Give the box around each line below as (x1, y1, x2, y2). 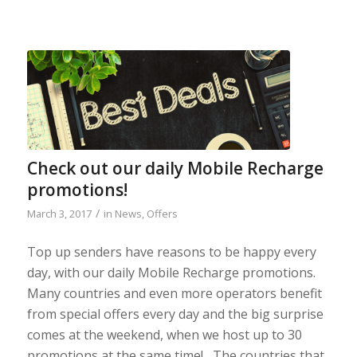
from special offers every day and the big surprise (26, 304, 324, 323)
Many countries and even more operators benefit (26, 284, 322, 302)
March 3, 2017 (26, 206, 92, 222)
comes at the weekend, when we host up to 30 (26, 325, 302, 343)
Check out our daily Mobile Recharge (26, 157, 324, 180)
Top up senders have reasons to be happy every (26, 242, 316, 261)
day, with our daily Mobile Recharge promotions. (26, 263, 316, 281)
